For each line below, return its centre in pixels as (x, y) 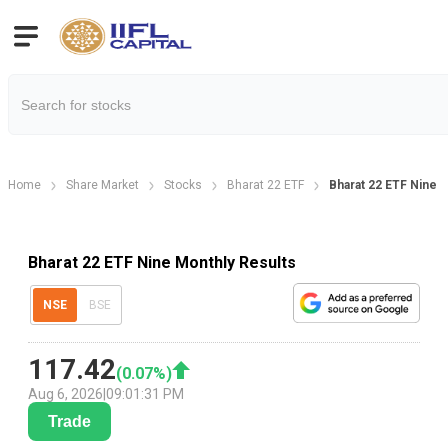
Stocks (183, 185)
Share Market (102, 185)
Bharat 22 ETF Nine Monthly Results (162, 262)
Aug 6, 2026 (65, 394)
